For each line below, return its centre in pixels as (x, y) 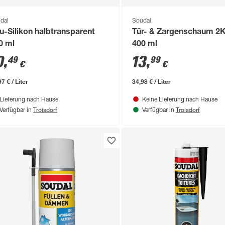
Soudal (141, 21)
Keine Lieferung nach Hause (180, 100)
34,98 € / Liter (151, 81)
